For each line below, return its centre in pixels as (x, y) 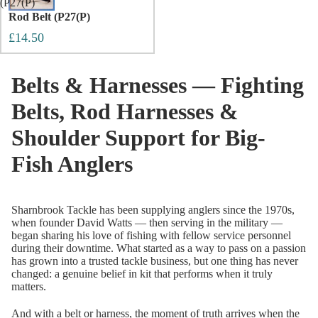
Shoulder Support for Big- (138, 138)
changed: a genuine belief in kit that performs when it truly (142, 274)
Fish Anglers (72, 164)
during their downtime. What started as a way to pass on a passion (159, 248)
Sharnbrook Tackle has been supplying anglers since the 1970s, (153, 210)
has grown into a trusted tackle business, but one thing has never (155, 261)
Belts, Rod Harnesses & (125, 112)
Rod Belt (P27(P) (49, 16)
